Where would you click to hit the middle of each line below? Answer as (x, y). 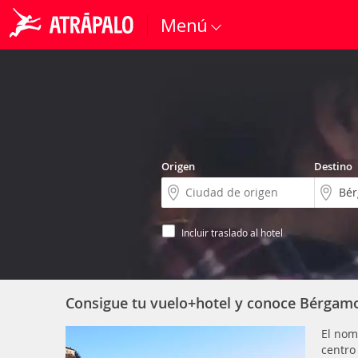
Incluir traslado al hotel (232, 233)
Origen (178, 166)
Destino (333, 166)
